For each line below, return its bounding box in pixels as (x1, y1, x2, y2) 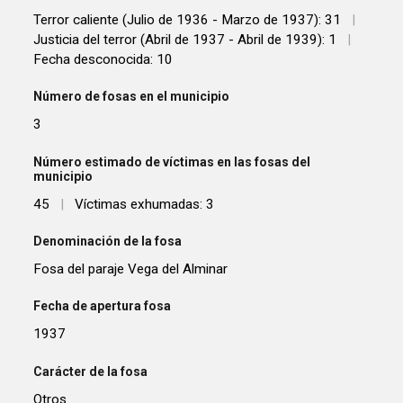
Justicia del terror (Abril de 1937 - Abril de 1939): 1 (33, 31, 337, 48)
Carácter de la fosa (33, 363, 148, 379)
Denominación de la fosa (33, 234, 183, 249)
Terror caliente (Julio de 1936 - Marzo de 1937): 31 (33, 11, 342, 28)
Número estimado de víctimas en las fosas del (33, 154, 311, 169)
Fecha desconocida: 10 (33, 50, 174, 67)
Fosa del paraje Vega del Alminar (33, 261, 228, 278)
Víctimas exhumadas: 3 (75, 195, 215, 212)
